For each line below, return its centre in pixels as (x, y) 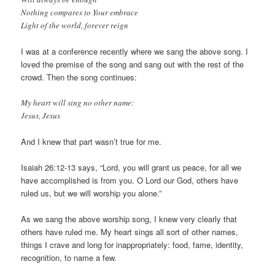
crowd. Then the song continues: (79, 77)
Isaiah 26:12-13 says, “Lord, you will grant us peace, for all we (131, 168)
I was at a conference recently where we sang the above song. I (135, 51)
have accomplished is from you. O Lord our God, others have (130, 180)
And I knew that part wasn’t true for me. (91, 142)
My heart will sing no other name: (78, 103)
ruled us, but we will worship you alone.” (91, 193)
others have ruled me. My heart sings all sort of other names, (130, 232)
